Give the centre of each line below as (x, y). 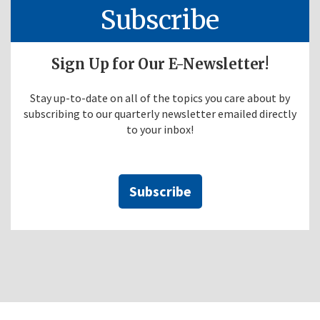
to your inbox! (160, 129)
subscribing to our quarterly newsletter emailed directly (160, 113)
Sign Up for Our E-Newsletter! (160, 64)
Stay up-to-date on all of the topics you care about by (160, 97)
